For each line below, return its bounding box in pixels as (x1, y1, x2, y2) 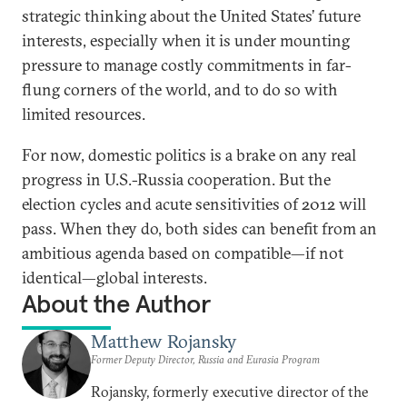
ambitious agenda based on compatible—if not (22, 243, 343, 263)
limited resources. (22, 104, 149, 124)
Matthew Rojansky (91, 330, 236, 352)
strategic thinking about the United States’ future (22, 5, 361, 26)
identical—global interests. (22, 267, 207, 288)
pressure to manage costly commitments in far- (22, 55, 352, 75)
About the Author (22, 288, 211, 320)
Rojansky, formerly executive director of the (91, 382, 369, 401)
